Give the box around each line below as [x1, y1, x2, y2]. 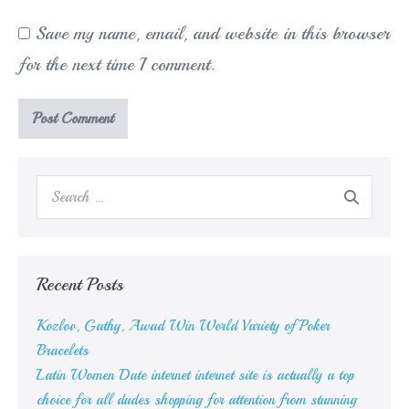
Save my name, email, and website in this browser [36, 22, 390, 46]
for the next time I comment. [18, 53, 215, 77]
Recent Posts [37, 273, 123, 297]
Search [36, 177, 74, 196]
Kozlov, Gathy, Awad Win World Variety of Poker [37, 317, 330, 336]
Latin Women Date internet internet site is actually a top [37, 366, 354, 385]
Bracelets [37, 341, 89, 361]
